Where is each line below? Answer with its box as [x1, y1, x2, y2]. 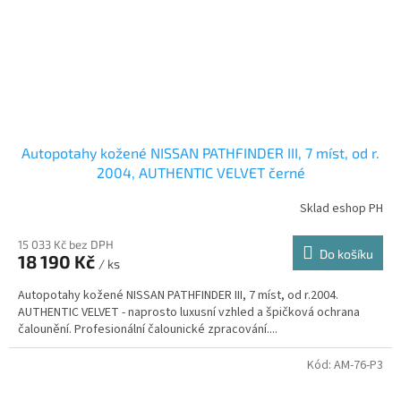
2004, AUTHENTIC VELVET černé [96, 163, 305, 181]
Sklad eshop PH [300, 200, 383, 218]
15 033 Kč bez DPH [18, 236, 114, 252]
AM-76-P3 [334, 355, 383, 374]
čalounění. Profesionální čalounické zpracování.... [18, 320, 277, 338]
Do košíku [320, 245, 373, 261]
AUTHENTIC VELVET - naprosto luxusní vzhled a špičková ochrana [18, 303, 360, 321]
